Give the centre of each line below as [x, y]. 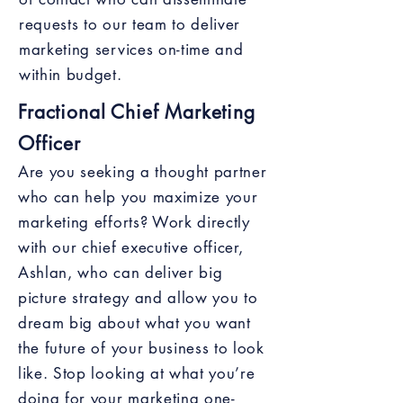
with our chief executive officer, [131, 247]
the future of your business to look [141, 348]
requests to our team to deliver [130, 24]
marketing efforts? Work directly [134, 222]
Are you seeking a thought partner [143, 172]
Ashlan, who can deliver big [121, 273]
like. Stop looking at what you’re [137, 373]
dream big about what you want [134, 323]
